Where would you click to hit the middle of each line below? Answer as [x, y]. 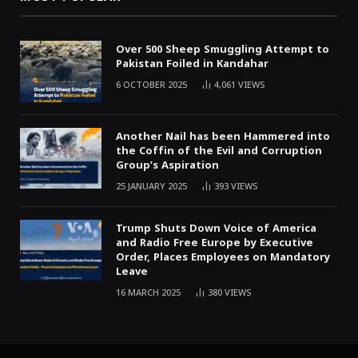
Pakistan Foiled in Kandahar [192, 64]
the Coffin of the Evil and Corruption [219, 150]
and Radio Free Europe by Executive [215, 242]
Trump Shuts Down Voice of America [216, 228]
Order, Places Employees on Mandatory [223, 257]
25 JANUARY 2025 [151, 186]
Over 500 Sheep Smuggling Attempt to [223, 50]
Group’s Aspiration [167, 165]
